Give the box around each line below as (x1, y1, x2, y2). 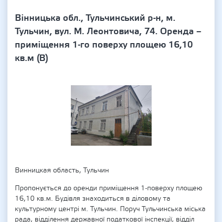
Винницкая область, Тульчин (15, 166, 109, 175)
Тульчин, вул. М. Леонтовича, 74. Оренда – (15, 26, 201, 37)
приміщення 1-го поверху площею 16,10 (15, 39, 193, 51)
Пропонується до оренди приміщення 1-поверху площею (15, 184, 202, 193)
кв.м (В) (15, 53, 48, 64)
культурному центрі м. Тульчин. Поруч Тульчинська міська (15, 205, 206, 214)
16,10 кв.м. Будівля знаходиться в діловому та (15, 194, 170, 203)
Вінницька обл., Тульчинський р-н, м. (15, 12, 175, 24)
